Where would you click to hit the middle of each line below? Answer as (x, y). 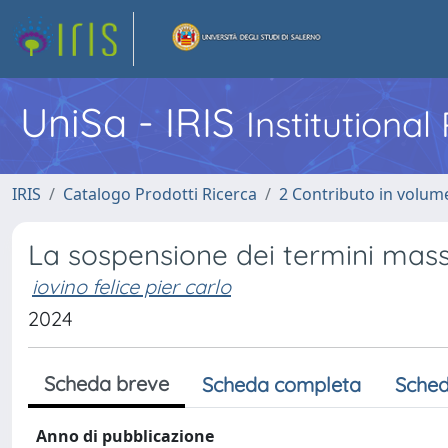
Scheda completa (281, 384)
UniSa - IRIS (133, 122)
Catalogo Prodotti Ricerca (160, 194)
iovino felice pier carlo (131, 286)
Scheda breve (106, 383)
